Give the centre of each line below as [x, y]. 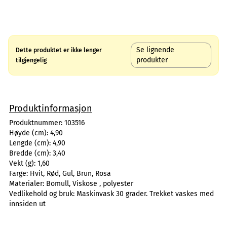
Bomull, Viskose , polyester [90, 184]
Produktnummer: [37, 123]
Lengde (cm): [31, 143]
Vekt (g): [23, 163]
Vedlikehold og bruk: [43, 194]
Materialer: [28, 184]
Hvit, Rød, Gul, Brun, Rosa [70, 174]
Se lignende [156, 50]
